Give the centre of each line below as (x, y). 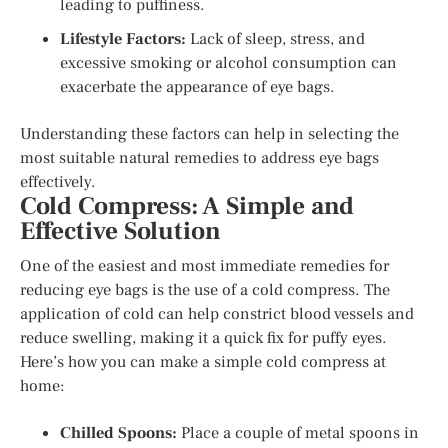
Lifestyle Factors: (123, 38)
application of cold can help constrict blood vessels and (217, 313)
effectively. (58, 181)
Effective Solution (120, 231)
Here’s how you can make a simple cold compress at (203, 361)
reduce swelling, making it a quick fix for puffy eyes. (203, 337)
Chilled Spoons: (118, 432)
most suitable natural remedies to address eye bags (199, 157)
